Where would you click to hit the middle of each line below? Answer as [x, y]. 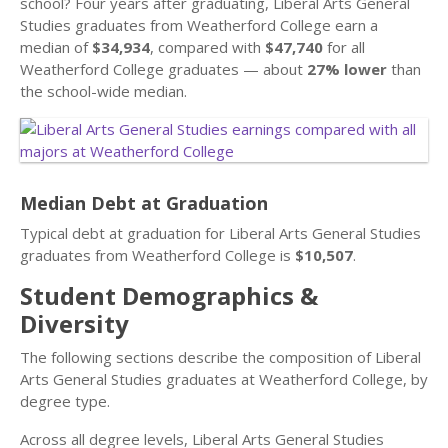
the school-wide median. [103, 91]
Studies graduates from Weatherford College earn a [199, 25]
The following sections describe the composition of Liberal [220, 357]
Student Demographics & [169, 295]
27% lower [347, 69]
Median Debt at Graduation [144, 203]
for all [344, 47]
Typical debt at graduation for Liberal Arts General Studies [220, 233]
